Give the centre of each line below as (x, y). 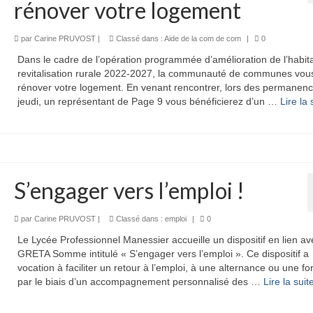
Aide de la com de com (202, 38)
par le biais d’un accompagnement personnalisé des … (140, 281)
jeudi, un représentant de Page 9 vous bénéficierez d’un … (148, 101)
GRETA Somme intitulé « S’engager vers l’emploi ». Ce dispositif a (163, 253)
